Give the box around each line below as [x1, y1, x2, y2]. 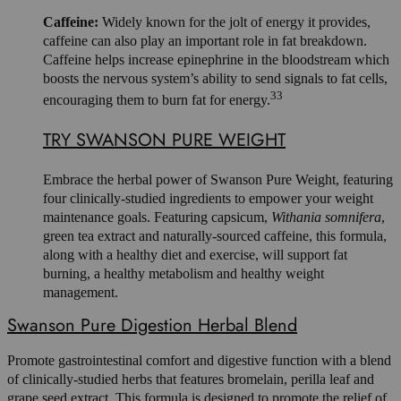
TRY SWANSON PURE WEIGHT [43, 126, 286, 153]
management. [43, 284, 118, 300]
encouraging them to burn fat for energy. [43, 92, 270, 108]
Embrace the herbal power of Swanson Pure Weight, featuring [43, 171, 393, 187]
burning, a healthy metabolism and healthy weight [43, 265, 324, 281]
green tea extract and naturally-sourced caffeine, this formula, [43, 227, 387, 243]
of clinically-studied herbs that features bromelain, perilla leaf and [7, 371, 374, 387]
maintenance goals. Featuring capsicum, [43, 209, 271, 225]
